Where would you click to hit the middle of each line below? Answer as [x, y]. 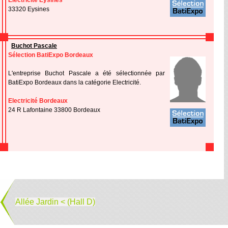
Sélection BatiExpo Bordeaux [51, 55]
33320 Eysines [29, 9]
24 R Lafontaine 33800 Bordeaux [54, 110]
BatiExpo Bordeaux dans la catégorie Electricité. [75, 82]
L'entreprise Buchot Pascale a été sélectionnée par [87, 73]
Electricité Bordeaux [38, 101]
